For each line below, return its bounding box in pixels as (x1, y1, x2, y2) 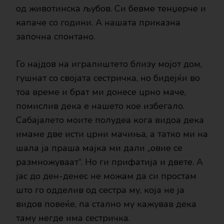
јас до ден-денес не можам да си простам (16, 170, 196, 182)
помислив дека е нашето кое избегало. (16, 100, 184, 112)
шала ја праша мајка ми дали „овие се (16, 142, 182, 154)
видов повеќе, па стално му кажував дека (16, 198, 196, 210)
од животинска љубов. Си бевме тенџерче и (16, 2, 206, 14)
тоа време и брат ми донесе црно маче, (16, 86, 186, 98)
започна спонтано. (16, 30, 95, 42)
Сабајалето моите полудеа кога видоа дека (16, 114, 204, 126)
